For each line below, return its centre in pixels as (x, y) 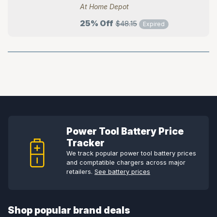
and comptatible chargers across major (126, 163)
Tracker (85, 143)
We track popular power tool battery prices (131, 153)
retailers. (80, 172)
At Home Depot (105, 7)
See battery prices (122, 172)
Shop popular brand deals (69, 210)
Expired (154, 24)
